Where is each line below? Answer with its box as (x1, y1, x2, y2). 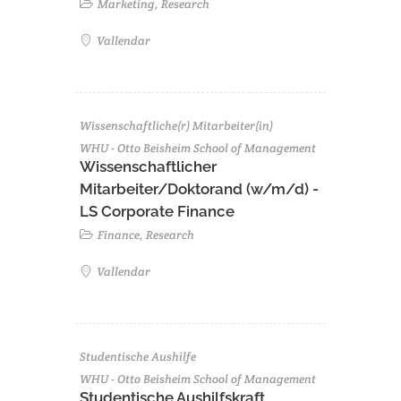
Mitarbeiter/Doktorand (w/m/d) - (80, 179, 319, 198)
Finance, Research (95, 226, 194, 243)
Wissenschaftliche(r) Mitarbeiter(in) (80, 117, 273, 133)
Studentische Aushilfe (80, 348, 196, 364)
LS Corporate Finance (80, 201, 235, 220)
